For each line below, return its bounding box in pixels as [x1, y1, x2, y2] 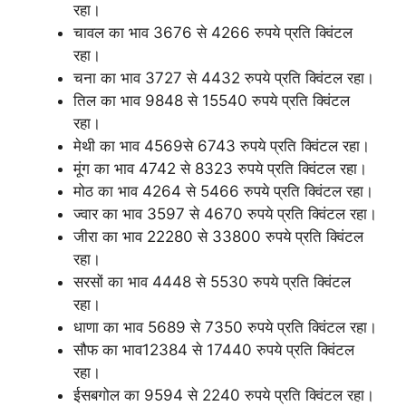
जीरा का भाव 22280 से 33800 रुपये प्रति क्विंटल [73, 227, 363, 246]
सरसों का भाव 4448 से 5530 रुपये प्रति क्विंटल [73, 273, 351, 291]
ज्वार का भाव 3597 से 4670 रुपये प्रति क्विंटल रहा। [73, 205, 377, 223]
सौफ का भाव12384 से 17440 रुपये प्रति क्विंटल [73, 341, 354, 359]
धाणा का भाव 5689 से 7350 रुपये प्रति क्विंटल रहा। [73, 318, 377, 336]
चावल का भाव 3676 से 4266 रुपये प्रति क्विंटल [73, 24, 353, 42]
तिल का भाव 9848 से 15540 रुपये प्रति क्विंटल [73, 92, 350, 110]
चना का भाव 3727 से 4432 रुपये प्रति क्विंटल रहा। [73, 69, 374, 87]
